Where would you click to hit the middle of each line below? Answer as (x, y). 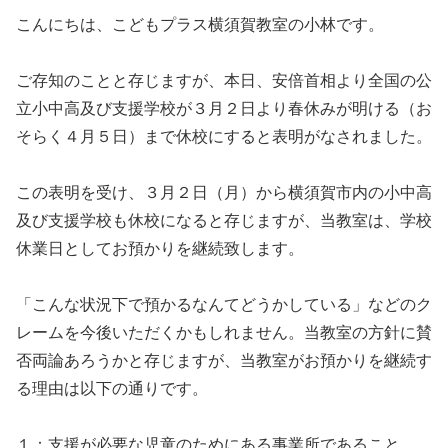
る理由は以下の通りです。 (112, 389)
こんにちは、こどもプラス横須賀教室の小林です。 (200, 25)
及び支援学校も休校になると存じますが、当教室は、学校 (224, 221)
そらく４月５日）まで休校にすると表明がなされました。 (224, 137)
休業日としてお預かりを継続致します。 (160, 249)
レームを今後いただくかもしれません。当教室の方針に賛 (224, 333)
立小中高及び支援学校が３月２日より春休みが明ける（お (224, 109)
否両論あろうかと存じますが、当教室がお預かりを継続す (224, 361)
